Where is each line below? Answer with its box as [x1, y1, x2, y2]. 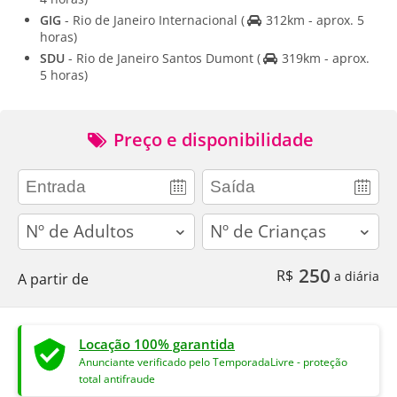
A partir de [18, 269, 89, 289]
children [202, 213, 255, 231]
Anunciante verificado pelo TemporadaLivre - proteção [79, 354, 347, 369]
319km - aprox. [277, 49, 370, 66]
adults [18, 213, 58, 231]
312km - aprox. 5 [261, 11, 364, 28]
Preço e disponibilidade [108, 127, 314, 152]
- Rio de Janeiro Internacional [61, 11, 241, 28]
